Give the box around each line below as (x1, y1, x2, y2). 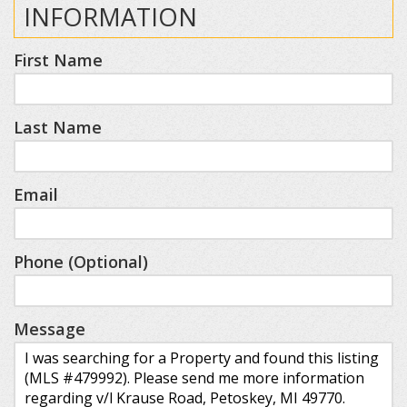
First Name (14, 49, 103, 71)
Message (14, 318, 85, 340)
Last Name (14, 116, 102, 138)
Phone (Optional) (14, 251, 148, 273)
